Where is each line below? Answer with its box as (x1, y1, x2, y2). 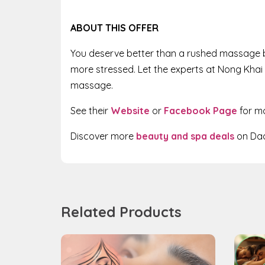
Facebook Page (164, 104, 237, 117)
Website (111, 104, 150, 117)
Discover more (70, 130, 134, 142)
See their (70, 104, 108, 117)
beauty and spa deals (136, 130, 234, 142)
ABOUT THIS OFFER (70, 21, 159, 34)
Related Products (61, 202, 182, 221)
